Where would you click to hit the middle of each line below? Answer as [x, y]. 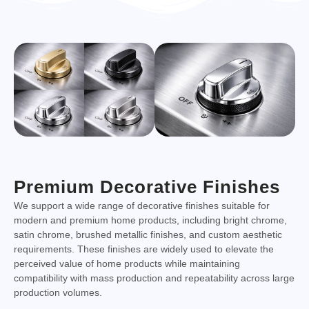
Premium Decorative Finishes [147, 187]
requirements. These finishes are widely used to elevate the [144, 249]
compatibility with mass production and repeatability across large [154, 278]
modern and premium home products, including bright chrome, [150, 220]
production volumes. [58, 293]
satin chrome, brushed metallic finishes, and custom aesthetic [148, 235]
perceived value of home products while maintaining [127, 264]
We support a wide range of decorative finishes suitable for [142, 206]
